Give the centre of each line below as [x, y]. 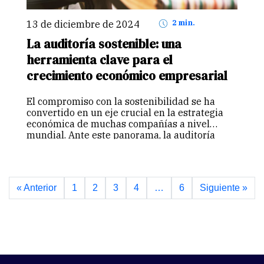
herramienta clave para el [100, 60]
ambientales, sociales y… [83, 168]
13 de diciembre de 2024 [86, 24]
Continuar [162, 168]
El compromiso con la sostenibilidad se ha [121, 101]
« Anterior [37, 187]
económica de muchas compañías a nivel [118, 123]
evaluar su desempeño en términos [106, 157]
